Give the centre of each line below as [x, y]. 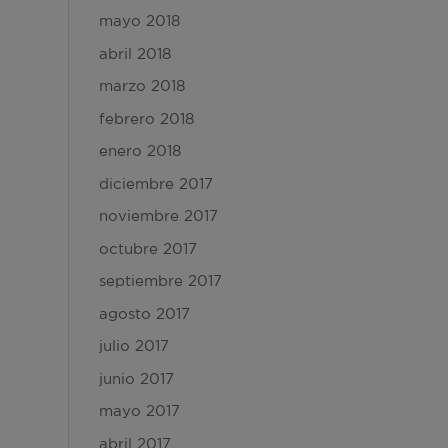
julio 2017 [133, 345]
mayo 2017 [139, 410]
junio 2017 [136, 378]
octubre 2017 [147, 248]
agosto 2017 [144, 313]
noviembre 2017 [158, 215]
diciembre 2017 [155, 183]
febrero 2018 [146, 118]
